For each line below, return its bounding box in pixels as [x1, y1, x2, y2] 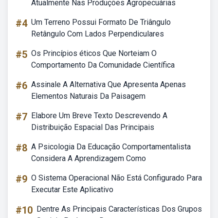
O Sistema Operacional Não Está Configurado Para [31, 173, 202, 182]
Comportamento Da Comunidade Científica [31, 60, 175, 70]
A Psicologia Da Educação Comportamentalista [31, 142, 191, 151]
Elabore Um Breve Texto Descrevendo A [31, 111, 167, 120]
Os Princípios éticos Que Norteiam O [31, 49, 157, 58]
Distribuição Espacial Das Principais [31, 123, 154, 132]
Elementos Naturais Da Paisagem [31, 91, 145, 101]
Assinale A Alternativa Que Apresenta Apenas [31, 80, 186, 89]
